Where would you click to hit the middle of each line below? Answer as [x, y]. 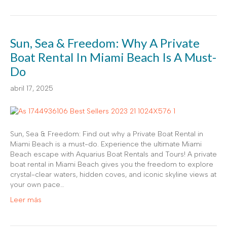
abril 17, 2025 [32, 88]
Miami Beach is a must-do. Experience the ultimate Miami [106, 144]
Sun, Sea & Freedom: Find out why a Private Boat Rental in [107, 134]
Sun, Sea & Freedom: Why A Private [105, 43]
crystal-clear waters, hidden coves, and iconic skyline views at [113, 175]
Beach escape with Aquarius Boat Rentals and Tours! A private [113, 154]
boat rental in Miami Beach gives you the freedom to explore [112, 164]
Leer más [26, 200]
